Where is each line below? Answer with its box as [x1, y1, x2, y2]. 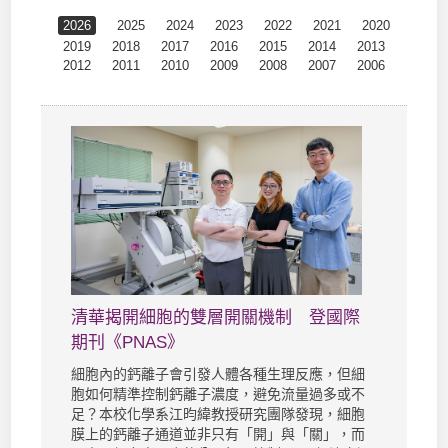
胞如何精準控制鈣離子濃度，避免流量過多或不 [71, 386, 366, 403]
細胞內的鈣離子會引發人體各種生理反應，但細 [71, 366, 366, 383]
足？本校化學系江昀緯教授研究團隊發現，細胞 [71, 406, 366, 423]
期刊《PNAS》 [71, 333, 185, 353]
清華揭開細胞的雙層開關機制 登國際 [71, 308, 361, 328]
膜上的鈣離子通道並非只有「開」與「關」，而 [71, 426, 366, 443]
